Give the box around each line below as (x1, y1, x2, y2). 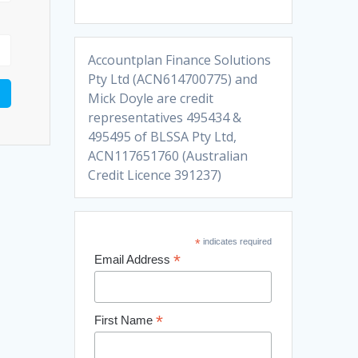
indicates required (200, 236, 272, 246)
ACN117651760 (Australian (88, 146, 249, 165)
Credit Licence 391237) (88, 165, 222, 184)
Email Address (93, 252, 173, 266)
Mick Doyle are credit (88, 89, 214, 107)
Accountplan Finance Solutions (88, 50, 272, 69)
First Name (93, 312, 156, 327)
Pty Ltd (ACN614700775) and (88, 70, 258, 88)
